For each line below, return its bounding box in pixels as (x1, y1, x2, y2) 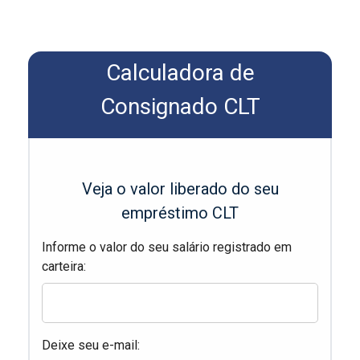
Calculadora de (105, 59, 255, 87)
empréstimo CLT (121, 203, 239, 223)
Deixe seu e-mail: (42, 337, 140, 354)
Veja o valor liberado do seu (81, 179, 279, 199)
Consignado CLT (100, 93, 260, 121)
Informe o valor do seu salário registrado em (42, 239, 292, 256)
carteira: (42, 259, 86, 275)
